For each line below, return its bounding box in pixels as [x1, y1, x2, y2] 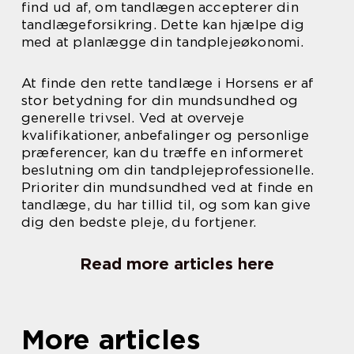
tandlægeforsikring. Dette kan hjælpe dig [21, 17, 305, 33]
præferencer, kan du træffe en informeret [21, 145, 304, 161]
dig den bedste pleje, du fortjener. [21, 214, 256, 231]
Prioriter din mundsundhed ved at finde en [21, 179, 314, 196]
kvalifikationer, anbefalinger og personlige [21, 127, 310, 144]
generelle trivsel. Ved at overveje [21, 110, 244, 126]
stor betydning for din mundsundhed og [21, 92, 299, 109]
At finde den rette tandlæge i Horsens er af [21, 75, 314, 92]
